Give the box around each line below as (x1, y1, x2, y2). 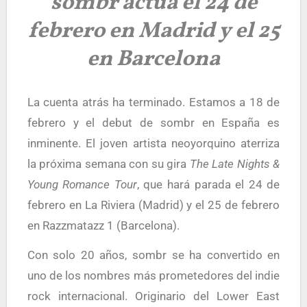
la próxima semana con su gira (27, 157, 190, 171)
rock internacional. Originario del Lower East (27, 289, 280, 303)
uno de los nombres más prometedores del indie (27, 269, 280, 282)
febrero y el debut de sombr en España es (27, 116, 280, 130)
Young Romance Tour (27, 177, 137, 191)
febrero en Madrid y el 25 (27, 16, 280, 47)
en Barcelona (87, 44, 220, 75)
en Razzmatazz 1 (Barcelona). (27, 219, 180, 232)
